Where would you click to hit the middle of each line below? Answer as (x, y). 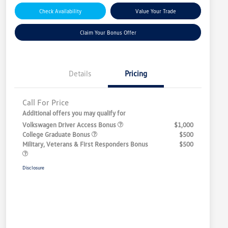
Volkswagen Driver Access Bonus (70, 125)
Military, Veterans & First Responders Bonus (85, 144)
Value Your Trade (155, 11)
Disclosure (33, 168)
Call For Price (46, 103)
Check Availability (60, 11)
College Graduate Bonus (57, 135)
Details (80, 74)
